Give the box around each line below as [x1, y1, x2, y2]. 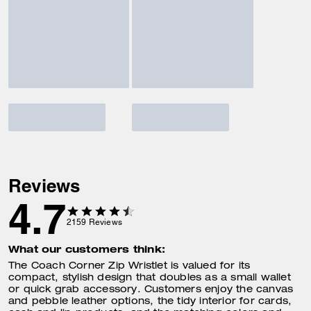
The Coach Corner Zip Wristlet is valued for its [8, 262, 251, 271]
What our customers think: [8, 243, 165, 255]
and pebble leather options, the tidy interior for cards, [8, 297, 292, 307]
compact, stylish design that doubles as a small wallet [8, 274, 291, 283]
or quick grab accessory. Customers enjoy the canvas [8, 285, 294, 295]
